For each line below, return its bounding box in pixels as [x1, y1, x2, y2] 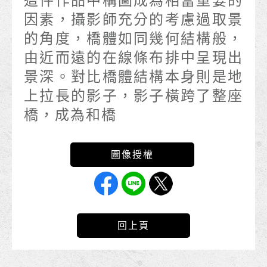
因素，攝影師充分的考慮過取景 [24, 12, 243, 28]
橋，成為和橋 [24, 107, 117, 123]
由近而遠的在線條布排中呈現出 [24, 50, 243, 66]
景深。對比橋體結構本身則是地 [24, 69, 243, 85]
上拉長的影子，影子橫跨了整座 [24, 88, 243, 104]
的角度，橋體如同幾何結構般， [24, 31, 243, 47]
